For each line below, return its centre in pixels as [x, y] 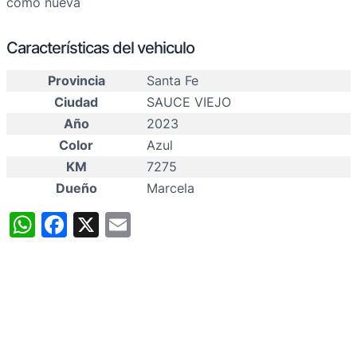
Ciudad [76, 102]
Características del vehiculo [100, 48]
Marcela [171, 188]
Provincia [76, 81]
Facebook [126, 225]
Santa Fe [173, 81]
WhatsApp [98, 225]
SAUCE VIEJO [189, 102]
